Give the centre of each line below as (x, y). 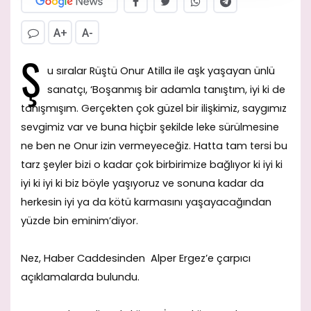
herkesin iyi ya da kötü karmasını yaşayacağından (146, 202)
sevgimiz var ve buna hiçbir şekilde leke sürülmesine (150, 127)
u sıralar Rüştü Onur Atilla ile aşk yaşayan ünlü (161, 70)
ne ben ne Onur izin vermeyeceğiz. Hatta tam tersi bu (154, 145)
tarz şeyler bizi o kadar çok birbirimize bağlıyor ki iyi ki (152, 164)
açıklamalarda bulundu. (80, 277)
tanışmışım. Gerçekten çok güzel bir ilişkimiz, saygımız (154, 108)
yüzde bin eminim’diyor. (79, 220)
